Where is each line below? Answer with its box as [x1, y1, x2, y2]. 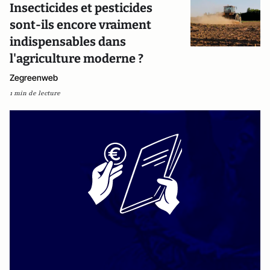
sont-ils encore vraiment [10, 17, 151, 32]
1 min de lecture [10, 89, 60, 98]
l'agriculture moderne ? [10, 51, 143, 66]
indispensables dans [10, 34, 126, 49]
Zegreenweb [10, 72, 58, 83]
